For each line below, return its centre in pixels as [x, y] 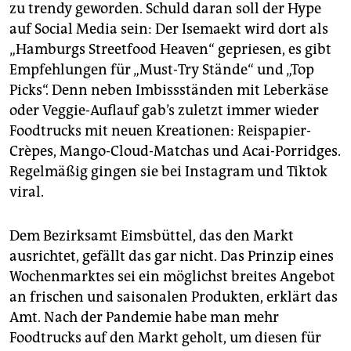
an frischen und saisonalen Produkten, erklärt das [174, 297]
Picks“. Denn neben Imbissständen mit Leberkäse [169, 90]
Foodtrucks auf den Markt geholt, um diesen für [165, 338]
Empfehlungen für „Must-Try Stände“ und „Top [162, 70]
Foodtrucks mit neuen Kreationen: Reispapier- [160, 131]
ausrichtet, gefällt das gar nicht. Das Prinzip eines [172, 257]
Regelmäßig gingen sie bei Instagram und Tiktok [168, 172]
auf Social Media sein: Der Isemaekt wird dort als [169, 29]
